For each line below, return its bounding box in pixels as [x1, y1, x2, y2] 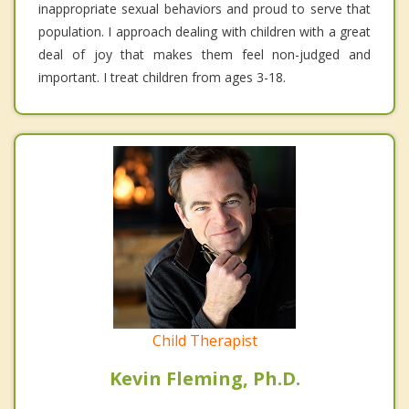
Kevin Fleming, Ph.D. [109, 366, 300, 392]
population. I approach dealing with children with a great [38, 23, 371, 41]
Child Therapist [152, 330, 257, 351]
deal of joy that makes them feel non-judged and [38, 46, 371, 64]
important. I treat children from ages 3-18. [38, 68, 286, 87]
